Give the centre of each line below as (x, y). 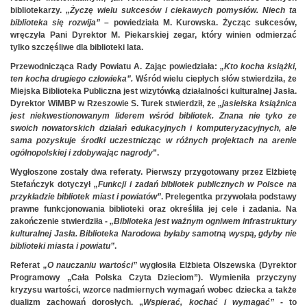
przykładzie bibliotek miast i (64, 196)
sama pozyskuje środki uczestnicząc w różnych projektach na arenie (153, 140)
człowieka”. (111, 78)
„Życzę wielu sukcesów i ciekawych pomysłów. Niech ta (181, 10)
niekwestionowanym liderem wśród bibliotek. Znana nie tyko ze (163, 115)
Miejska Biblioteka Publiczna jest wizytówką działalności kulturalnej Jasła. (153, 91)
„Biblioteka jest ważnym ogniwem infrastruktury (203, 221)
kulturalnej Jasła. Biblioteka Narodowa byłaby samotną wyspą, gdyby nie (153, 233)
